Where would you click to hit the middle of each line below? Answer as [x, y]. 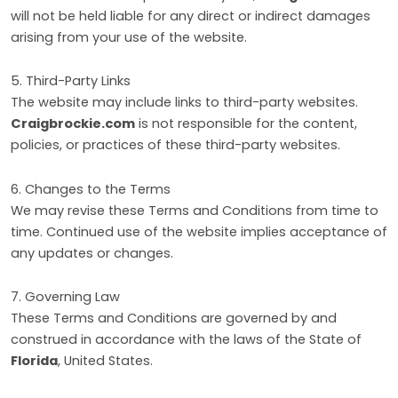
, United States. [105, 361]
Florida [34, 361]
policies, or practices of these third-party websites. [175, 145]
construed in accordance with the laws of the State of [186, 340]
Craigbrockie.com [73, 124]
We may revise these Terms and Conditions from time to [195, 210]
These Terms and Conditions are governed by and [174, 318]
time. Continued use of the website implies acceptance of [199, 231]
